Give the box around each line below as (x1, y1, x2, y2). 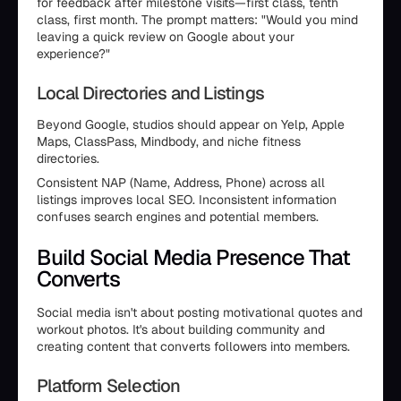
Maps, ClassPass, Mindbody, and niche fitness (37, 133, 301, 149)
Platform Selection (37, 374, 181, 397)
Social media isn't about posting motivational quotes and (37, 304, 363, 320)
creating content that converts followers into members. (37, 338, 350, 354)
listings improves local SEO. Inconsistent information (37, 192, 337, 208)
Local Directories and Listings (37, 81, 264, 105)
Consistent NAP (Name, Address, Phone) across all (37, 175, 325, 191)
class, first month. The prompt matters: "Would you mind (37, 12, 358, 28)
